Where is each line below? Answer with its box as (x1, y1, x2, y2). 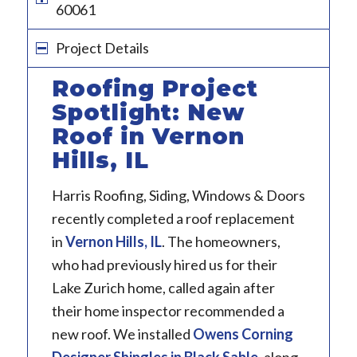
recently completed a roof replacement (51, 210, 295, 228)
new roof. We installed (51, 325, 193, 343)
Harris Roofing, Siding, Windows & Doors (51, 186, 305, 205)
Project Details (55, 39, 149, 57)
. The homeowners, (161, 233, 280, 251)
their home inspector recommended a (51, 302, 284, 320)
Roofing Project (51, 75, 258, 102)
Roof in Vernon (51, 123, 245, 150)
